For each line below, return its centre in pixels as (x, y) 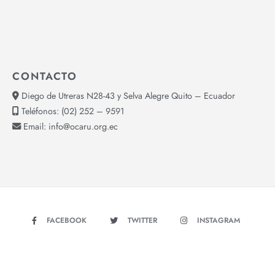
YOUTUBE (145, 246)
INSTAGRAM (218, 220)
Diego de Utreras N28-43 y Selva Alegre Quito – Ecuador (127, 95)
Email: (35, 126)
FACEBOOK (66, 220)
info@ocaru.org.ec (83, 126)
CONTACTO (45, 76)
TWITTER (142, 220)
